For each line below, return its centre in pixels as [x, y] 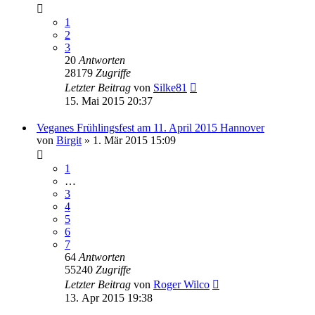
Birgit [69, 140]
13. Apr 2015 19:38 [109, 298]
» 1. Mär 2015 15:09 [129, 140]
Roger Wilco [181, 284]
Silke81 [170, 88]
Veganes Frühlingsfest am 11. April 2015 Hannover [150, 128]
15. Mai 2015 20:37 [109, 101]
